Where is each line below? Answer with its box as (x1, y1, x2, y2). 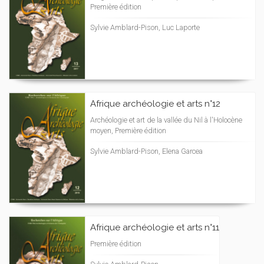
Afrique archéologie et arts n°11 (90, 222, 219, 233)
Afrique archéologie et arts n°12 (90, 98, 220, 109)
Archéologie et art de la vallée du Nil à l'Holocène (90, 115, 242, 124)
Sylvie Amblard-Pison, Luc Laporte (90, 22, 200, 32)
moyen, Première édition (90, 126, 166, 135)
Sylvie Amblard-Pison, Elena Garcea (90, 146, 203, 156)
